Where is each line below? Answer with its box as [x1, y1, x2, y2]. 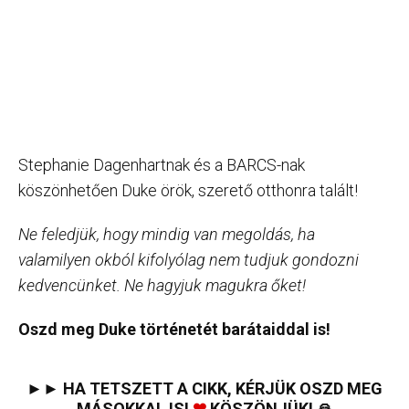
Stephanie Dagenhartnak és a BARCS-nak [18, 155, 305, 175]
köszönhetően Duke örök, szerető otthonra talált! [18, 181, 358, 201]
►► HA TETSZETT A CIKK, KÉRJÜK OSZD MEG [26, 379, 383, 399]
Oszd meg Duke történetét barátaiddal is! [18, 320, 330, 340]
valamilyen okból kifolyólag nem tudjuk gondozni [18, 250, 359, 270]
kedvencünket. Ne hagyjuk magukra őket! [18, 276, 306, 296]
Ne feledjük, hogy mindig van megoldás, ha [18, 225, 315, 245]
